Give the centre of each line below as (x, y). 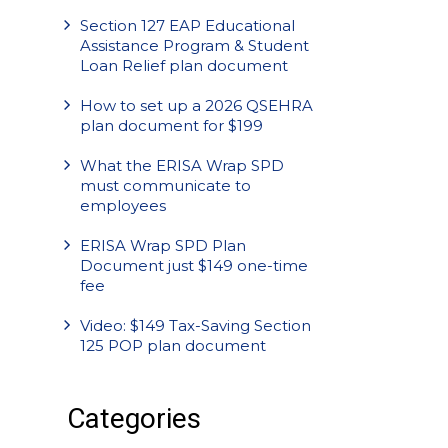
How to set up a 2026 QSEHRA (196, 105)
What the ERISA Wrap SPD (182, 165)
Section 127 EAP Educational (187, 25)
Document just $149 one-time (194, 265)
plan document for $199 (171, 125)
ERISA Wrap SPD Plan (163, 245)
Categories (134, 418)
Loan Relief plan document (184, 65)
